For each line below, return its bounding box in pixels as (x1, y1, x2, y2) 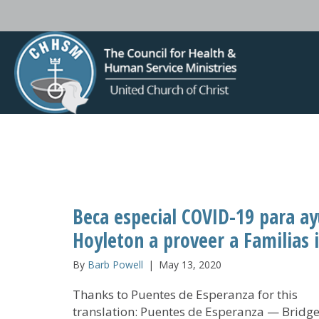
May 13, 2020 (159, 258, 221, 272)
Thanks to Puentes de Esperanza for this (73, 286, 298, 303)
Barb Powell (88, 258, 143, 272)
